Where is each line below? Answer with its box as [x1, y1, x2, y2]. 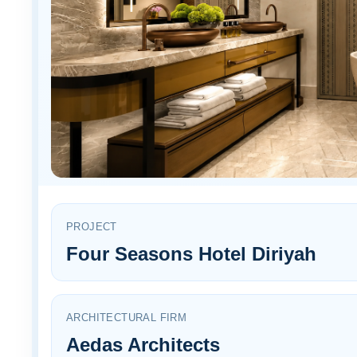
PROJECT [66, 220, 117, 233]
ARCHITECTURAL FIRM [66, 311, 187, 324]
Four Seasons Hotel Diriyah [66, 242, 316, 265]
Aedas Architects [66, 333, 220, 355]
